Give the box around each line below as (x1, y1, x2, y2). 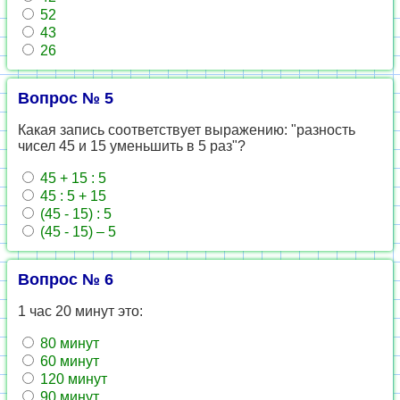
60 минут (37, 354, 99, 369)
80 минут (37, 336, 99, 351)
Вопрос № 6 (18, 271, 113, 288)
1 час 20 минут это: (18, 304, 143, 319)
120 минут (37, 371, 107, 387)
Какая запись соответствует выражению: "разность (18, 122, 355, 137)
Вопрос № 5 (18, 89, 113, 107)
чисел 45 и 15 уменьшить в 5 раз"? (18, 138, 246, 154)
